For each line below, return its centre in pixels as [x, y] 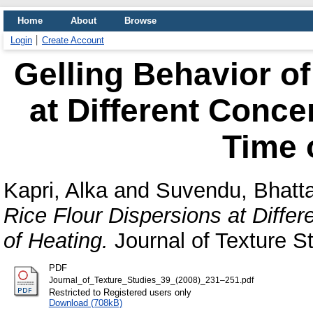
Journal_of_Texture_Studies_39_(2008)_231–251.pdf [151, 280]
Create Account [73, 40]
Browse [140, 21]
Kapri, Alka [56, 190]
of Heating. [56, 240]
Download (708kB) [85, 303]
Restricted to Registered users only [120, 292]
